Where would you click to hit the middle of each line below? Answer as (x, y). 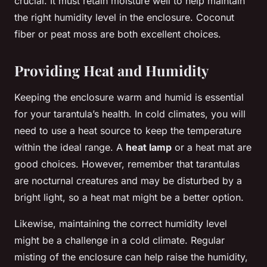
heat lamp (149, 148)
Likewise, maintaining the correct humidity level (121, 224)
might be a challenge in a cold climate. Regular (119, 240)
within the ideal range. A (70, 148)
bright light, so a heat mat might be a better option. (129, 198)
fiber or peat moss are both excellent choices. (118, 34)
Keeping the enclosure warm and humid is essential (129, 97)
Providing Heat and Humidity (111, 71)
